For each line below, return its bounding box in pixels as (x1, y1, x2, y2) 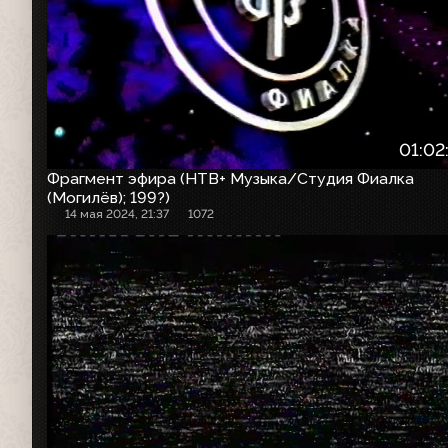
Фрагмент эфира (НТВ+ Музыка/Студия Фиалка (47, 169, 414, 189)
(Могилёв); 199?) (47, 188, 170, 208)
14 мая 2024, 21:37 (65, 207, 170, 222)
